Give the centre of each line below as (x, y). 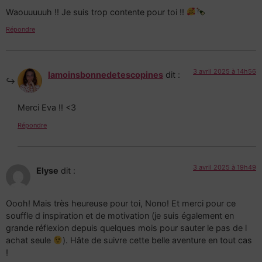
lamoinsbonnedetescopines (106, 74)
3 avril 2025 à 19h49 (225, 167)
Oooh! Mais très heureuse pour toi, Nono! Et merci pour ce (121, 204)
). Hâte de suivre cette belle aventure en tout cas (158, 240)
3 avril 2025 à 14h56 (225, 71)
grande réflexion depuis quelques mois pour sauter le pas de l (126, 228)
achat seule (30, 240)
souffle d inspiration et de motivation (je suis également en (120, 216)
